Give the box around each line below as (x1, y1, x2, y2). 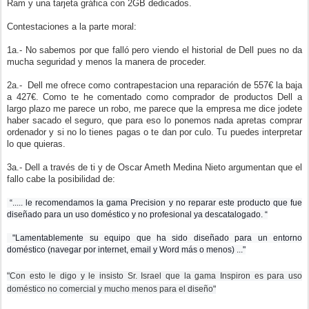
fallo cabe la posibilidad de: (7, 174, 115, 184)
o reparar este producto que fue (180, 198, 303, 208)
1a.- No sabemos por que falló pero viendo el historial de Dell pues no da (7, 45, 302, 55)
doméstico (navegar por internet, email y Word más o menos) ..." (7, 245, 246, 255)
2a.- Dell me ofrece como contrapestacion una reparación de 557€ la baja (7, 80, 302, 90)
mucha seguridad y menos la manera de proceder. (7, 57, 206, 67)
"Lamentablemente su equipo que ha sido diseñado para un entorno (7, 233, 302, 243)
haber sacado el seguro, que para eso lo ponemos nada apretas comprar (7, 115, 302, 126)
